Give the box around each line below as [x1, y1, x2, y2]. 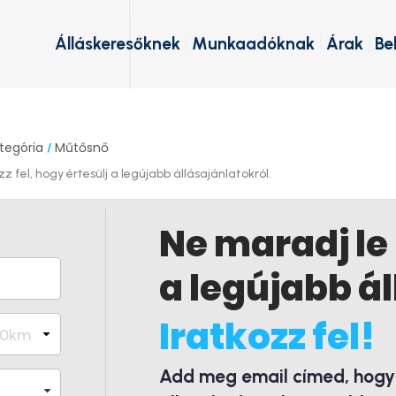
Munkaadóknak [192, 34, 315, 54]
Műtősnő [55, 139, 109, 156]
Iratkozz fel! [159, 312, 375, 362]
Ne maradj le [159, 219, 388, 269]
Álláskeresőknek [55, 34, 180, 54]
